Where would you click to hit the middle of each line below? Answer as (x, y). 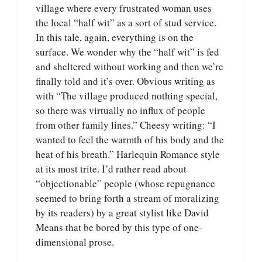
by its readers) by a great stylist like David (122, 213)
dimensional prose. (75, 242)
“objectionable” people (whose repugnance (125, 184)
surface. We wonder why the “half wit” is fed (127, 52)
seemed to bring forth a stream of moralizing (127, 198)
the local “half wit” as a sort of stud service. (126, 23)
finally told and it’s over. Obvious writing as (125, 81)
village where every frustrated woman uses (124, 8)
